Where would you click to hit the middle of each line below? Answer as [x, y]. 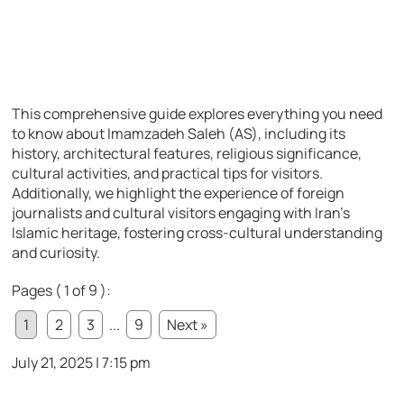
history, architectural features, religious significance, [187, 153]
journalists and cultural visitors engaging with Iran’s [181, 212]
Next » [188, 324]
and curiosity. [56, 252]
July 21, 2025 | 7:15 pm [82, 362]
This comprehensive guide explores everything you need [197, 113]
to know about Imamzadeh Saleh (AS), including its [179, 133]
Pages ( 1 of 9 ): [62, 290]
